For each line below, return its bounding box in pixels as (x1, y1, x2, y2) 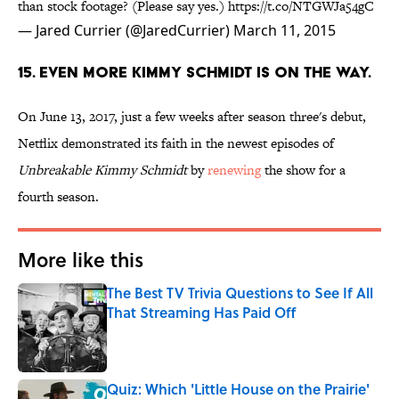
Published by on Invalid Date (106, 321, 251, 338)
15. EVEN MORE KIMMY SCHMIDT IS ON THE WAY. (18, 62, 371, 82)
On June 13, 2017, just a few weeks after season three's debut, (18, 107, 366, 126)
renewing (208, 160, 261, 180)
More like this (18, 245, 143, 274)
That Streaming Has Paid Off (107, 302, 296, 323)
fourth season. (18, 187, 99, 207)
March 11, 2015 (233, 20, 336, 41)
